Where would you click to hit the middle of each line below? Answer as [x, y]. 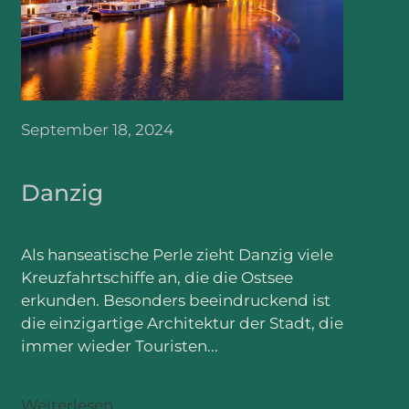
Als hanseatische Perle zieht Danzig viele [177, 255]
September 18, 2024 [97, 129]
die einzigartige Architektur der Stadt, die [182, 324]
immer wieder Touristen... [119, 346]
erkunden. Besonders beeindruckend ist [175, 301]
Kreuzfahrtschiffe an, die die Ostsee [157, 278]
